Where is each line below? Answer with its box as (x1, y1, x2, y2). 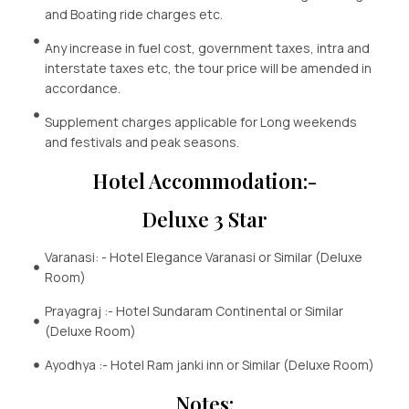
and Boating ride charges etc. (45, 5, 224, 24)
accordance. (45, 79, 121, 98)
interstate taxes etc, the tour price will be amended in (45, 59, 372, 78)
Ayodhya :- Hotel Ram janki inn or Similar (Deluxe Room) (45, 356, 375, 374)
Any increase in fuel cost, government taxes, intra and (45, 39, 371, 58)
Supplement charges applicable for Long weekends (45, 113, 358, 131)
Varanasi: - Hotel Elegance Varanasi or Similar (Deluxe (45, 248, 363, 267)
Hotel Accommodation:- (92, 167, 317, 195)
